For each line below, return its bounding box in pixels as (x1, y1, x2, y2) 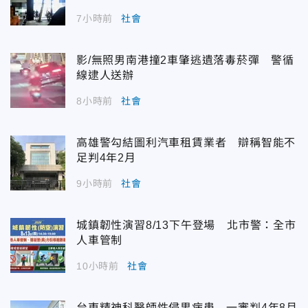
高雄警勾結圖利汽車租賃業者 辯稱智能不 (76, 136, 296, 148)
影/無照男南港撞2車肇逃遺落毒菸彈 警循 (76, 54, 294, 66)
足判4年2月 (76, 151, 136, 164)
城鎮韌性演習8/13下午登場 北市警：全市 (76, 219, 296, 231)
